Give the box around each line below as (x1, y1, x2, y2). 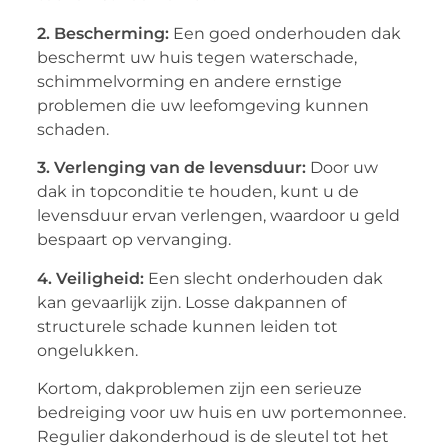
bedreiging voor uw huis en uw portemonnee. (36, 402, 406, 422)
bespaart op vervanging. (36, 230, 231, 250)
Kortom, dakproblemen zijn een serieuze (36, 378, 362, 398)
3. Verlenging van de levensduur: (36, 158, 306, 178)
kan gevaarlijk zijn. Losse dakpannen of (36, 292, 346, 312)
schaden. (36, 119, 109, 139)
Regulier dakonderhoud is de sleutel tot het (36, 426, 389, 446)
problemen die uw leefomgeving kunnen (36, 95, 369, 115)
